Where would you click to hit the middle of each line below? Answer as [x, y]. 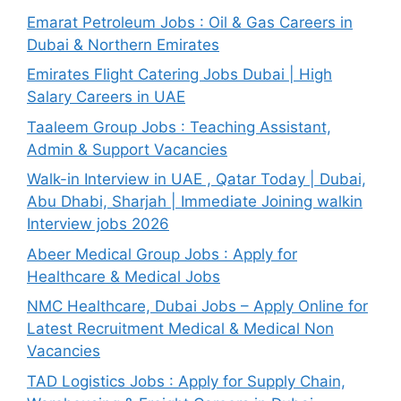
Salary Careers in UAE [106, 97]
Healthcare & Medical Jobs [124, 276]
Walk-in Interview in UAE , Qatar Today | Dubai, [196, 179]
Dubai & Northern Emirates [123, 44]
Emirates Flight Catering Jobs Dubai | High [179, 75]
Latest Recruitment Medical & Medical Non [180, 329]
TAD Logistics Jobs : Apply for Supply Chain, [186, 381]
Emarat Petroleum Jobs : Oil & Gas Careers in [190, 22]
